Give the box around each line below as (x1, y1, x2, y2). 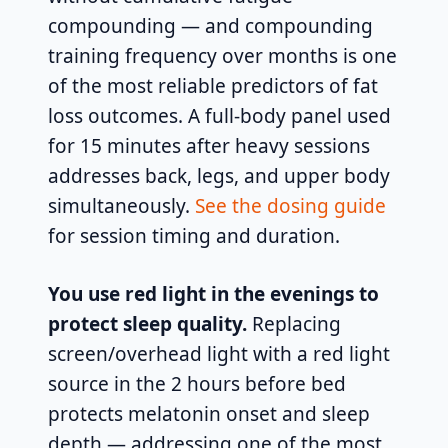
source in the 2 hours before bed (48, 371, 346, 398)
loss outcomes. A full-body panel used (48, 103, 391, 130)
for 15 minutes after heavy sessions (48, 133, 370, 160)
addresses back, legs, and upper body (48, 163, 390, 190)
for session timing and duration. (48, 223, 340, 250)
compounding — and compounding (48, 13, 373, 40)
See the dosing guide (195, 193, 386, 220)
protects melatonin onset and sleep (48, 401, 370, 428)
